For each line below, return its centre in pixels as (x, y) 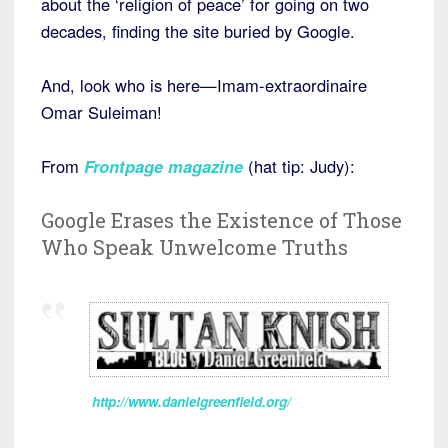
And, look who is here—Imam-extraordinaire (204, 85)
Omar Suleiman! (101, 112)
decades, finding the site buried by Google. (198, 31)
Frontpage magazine (163, 166)
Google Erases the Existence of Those (221, 220)
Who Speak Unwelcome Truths (194, 247)
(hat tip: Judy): (299, 166)
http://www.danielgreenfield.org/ (191, 401)
